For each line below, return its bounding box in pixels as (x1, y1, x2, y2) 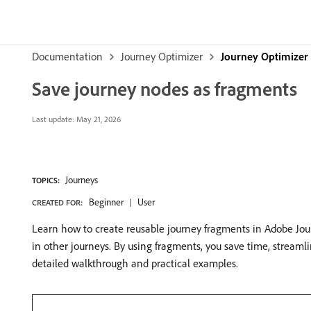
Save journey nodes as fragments (32, 76, 297, 101)
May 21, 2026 (74, 114, 121, 124)
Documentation (32, 49, 103, 63)
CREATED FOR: (32, 197, 83, 208)
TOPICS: (32, 175, 60, 185)
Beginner (89, 196, 124, 208)
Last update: (32, 114, 74, 124)
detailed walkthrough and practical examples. (32, 256, 238, 270)
